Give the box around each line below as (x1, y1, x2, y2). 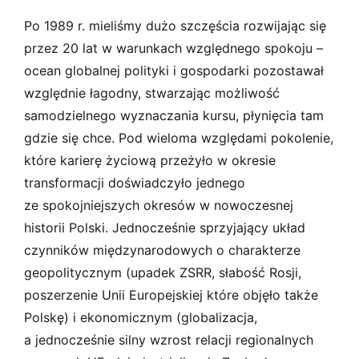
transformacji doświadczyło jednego (24, 174, 245, 191)
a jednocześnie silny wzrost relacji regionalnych (24, 331, 313, 348)
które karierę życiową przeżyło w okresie (24, 151, 276, 168)
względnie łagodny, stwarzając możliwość (24, 84, 280, 101)
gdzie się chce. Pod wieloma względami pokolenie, (24, 129, 333, 146)
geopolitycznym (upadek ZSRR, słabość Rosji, (24, 264, 301, 280)
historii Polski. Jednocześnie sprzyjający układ (24, 219, 305, 236)
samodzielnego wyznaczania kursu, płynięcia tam (24, 107, 324, 123)
